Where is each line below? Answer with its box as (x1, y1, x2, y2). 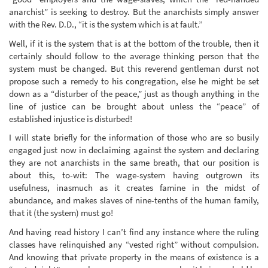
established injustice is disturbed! (9, 112, 132, 124)
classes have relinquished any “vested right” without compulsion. (9, 238, 259, 250)
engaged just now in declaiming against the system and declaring (9, 144, 259, 156)
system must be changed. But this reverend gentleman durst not (9, 62, 259, 74)
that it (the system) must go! (9, 207, 113, 219)
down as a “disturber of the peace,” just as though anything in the (9, 87, 259, 99)
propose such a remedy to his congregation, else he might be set (9, 75, 259, 87)
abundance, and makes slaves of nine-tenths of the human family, (9, 194, 259, 206)
